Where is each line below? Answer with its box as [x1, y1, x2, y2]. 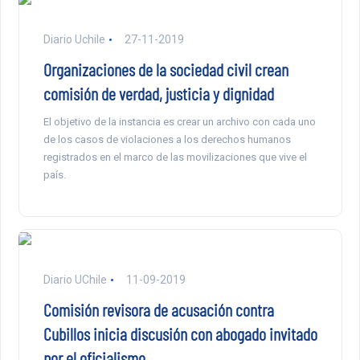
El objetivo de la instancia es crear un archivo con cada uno [43, 116, 316, 129]
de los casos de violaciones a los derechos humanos [43, 133, 291, 146]
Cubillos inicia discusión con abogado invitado [43, 323, 317, 345]
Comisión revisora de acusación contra [43, 299, 274, 321]
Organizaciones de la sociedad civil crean [43, 59, 288, 80]
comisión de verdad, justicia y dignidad [43, 83, 274, 104]
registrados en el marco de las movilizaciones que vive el [43, 151, 307, 164]
